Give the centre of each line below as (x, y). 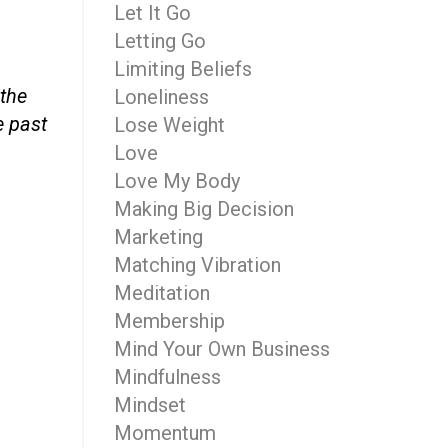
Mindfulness (167, 377)
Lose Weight (169, 125)
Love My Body (176, 181)
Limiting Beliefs (182, 69)
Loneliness (161, 97)
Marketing (158, 237)
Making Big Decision (203, 209)
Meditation (161, 293)
